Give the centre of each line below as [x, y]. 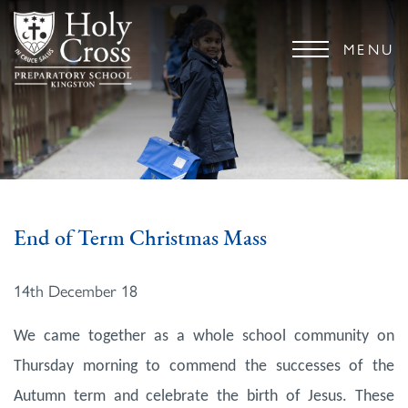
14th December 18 [76, 291]
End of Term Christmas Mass [140, 240]
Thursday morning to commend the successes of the [204, 367]
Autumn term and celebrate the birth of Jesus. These [204, 397]
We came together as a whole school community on [204, 337]
